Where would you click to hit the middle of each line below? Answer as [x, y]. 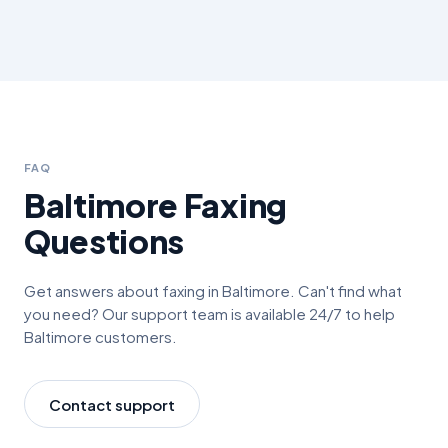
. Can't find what [346, 290]
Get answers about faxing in [123, 290]
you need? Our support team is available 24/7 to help [209, 313]
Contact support [112, 404]
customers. [134, 336]
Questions [104, 241]
